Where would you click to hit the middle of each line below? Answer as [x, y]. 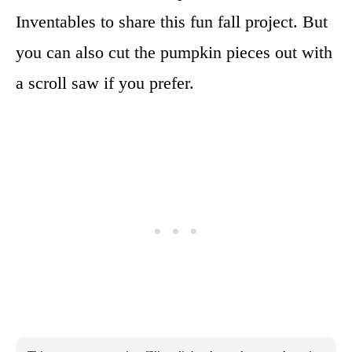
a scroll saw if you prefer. [105, 83]
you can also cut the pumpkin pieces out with [174, 52]
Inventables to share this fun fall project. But [172, 22]
